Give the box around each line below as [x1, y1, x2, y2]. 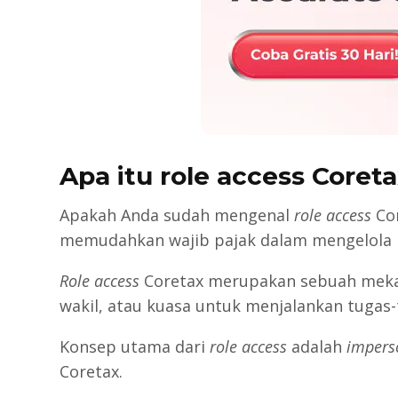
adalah [287, 335, 347, 357]
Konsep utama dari [60, 335, 211, 357]
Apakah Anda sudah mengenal [60, 203, 295, 226]
